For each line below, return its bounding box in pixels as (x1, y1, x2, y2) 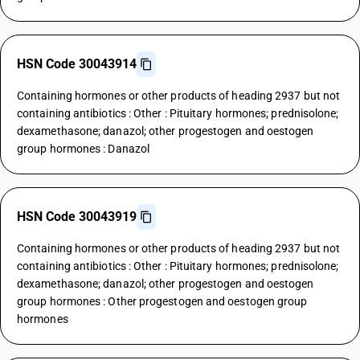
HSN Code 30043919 (17, 209, 137, 224)
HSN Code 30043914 (17, 56, 137, 72)
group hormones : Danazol (17, 142, 150, 155)
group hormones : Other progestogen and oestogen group (17, 295, 308, 308)
